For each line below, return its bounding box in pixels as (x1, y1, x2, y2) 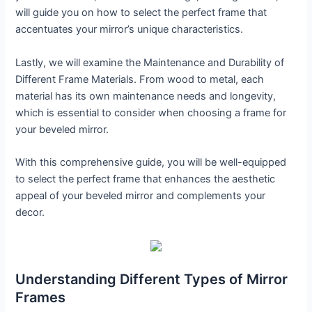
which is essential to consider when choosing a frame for (15, 106, 287, 119)
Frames (15, 288, 66, 306)
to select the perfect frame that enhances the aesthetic (15, 173, 276, 186)
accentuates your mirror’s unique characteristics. (15, 23, 244, 36)
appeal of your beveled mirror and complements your (15, 189, 266, 203)
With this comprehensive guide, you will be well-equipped (15, 156, 287, 169)
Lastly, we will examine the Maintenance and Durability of (15, 56, 285, 69)
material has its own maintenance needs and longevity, (15, 89, 276, 102)
